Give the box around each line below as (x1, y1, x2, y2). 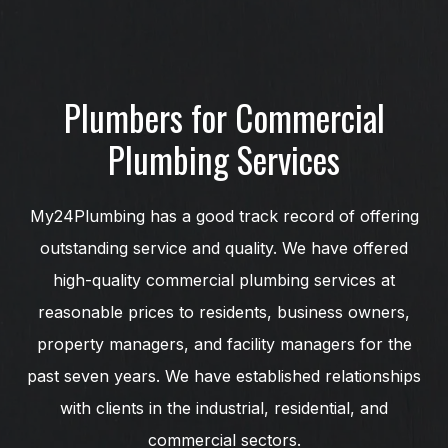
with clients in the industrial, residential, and (60, 397, 388, 418)
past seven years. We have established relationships (27, 365, 421, 386)
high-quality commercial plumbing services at (53, 269, 395, 290)
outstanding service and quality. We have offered (40, 237, 408, 258)
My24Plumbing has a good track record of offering (29, 205, 419, 226)
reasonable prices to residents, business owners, (38, 301, 410, 322)
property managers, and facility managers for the (36, 333, 412, 354)
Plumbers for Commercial (63, 90, 385, 143)
